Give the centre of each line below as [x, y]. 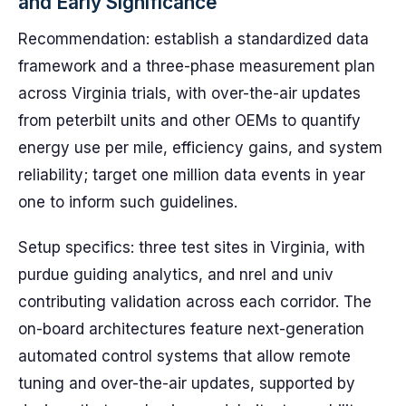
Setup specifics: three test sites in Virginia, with [192, 247]
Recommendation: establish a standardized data [193, 39]
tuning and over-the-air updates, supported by [187, 383]
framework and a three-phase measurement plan [197, 66]
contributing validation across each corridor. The [195, 302]
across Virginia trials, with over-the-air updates [189, 93]
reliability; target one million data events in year [192, 175]
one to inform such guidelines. [128, 202]
